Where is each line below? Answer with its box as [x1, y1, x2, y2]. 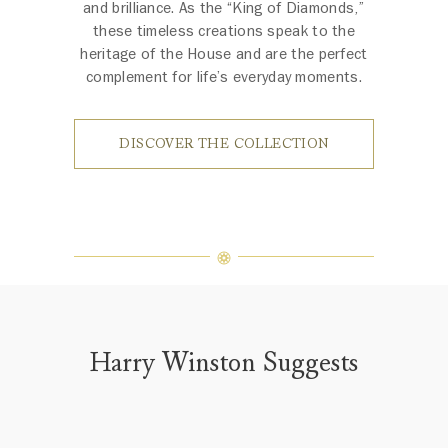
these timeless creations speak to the [92, 20, 356, 41]
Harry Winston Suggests [88, 345, 360, 379]
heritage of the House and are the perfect [80, 43, 368, 64]
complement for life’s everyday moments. [86, 66, 362, 87]
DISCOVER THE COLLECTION [119, 134, 329, 152]
